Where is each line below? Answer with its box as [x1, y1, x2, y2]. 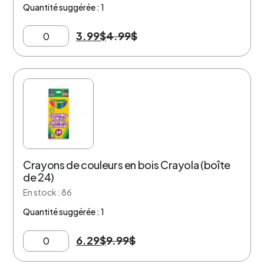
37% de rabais [24, 80, 85, 92]
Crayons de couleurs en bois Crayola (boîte [23, 158, 230, 171]
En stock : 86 [23, 187, 72, 197]
